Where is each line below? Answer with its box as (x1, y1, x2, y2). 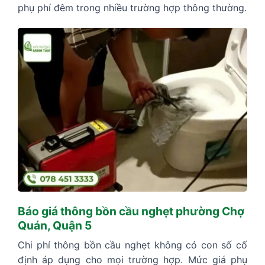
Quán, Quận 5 (18, 218, 92, 232)
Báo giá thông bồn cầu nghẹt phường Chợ (18, 203, 244, 218)
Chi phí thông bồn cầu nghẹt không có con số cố (18, 239, 247, 251)
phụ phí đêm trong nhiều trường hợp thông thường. (18, 1, 247, 14)
